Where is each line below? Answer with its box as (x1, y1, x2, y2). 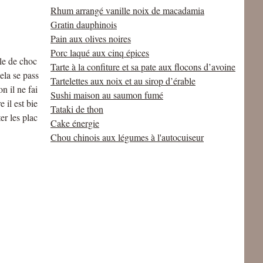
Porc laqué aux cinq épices (50, 46, 149, 59)
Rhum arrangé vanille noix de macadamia (50, 4, 204, 16)
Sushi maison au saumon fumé (50, 89, 163, 101)
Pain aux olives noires (50, 32, 131, 45)
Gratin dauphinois (50, 18, 117, 31)
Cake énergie (50, 117, 99, 129)
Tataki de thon (50, 103, 103, 115)
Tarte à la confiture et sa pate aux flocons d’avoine (50, 60, 235, 73)
